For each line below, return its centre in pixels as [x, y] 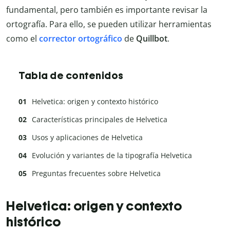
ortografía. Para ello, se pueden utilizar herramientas [109, 24]
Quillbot [152, 39]
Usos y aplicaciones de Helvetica [87, 138]
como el [23, 39]
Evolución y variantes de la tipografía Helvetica [112, 156]
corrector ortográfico [81, 39]
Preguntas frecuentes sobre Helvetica [96, 174]
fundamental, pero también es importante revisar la [107, 10]
